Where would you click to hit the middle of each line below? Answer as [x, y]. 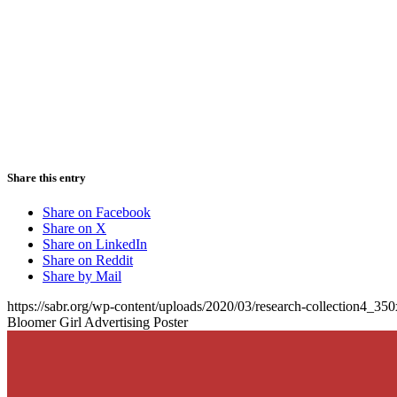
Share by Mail [82, 276]
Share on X [74, 228]
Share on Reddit [88, 260]
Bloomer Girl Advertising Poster [97, 322]
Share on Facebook [97, 212]
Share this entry [47, 177]
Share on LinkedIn [95, 244]
